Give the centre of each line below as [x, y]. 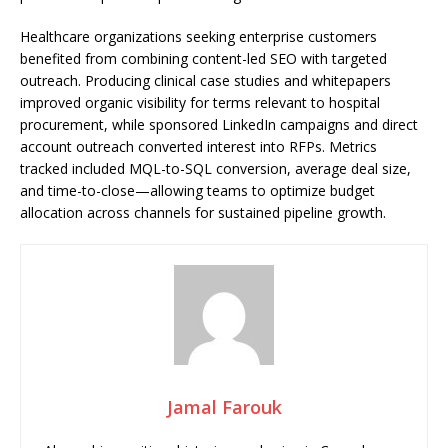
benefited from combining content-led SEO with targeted [203, 58]
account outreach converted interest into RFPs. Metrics [198, 146]
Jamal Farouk [224, 407]
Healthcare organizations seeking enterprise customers [198, 36]
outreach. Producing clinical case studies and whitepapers [205, 80]
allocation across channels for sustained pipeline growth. [203, 212]
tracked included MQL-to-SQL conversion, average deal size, [215, 168]
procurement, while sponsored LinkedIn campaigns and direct [219, 124]
